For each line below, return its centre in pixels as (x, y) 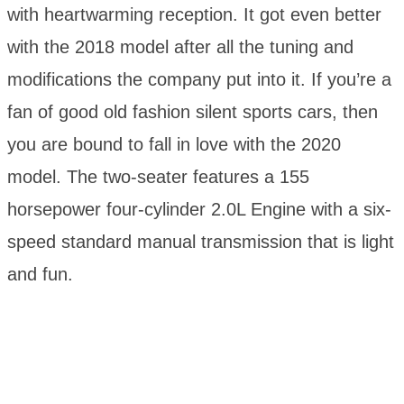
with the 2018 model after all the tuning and (180, 47)
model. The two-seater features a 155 (158, 177)
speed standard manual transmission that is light (201, 242)
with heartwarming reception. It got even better (194, 15)
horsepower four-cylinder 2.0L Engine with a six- (199, 210)
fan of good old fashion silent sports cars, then (193, 112)
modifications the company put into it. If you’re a (199, 80)
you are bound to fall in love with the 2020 (174, 145)
